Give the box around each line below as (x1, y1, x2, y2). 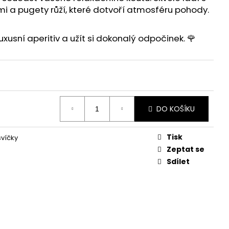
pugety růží (18, 4, 65, 16)
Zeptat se (167, 144, 204, 155)
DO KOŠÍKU (156, 103, 195, 114)
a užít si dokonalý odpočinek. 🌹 (60, 32, 196, 45)
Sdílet (167, 156, 190, 167)
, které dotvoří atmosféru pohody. (65, 4, 209, 16)
